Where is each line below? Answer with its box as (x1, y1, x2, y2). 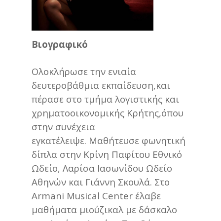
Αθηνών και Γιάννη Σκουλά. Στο (32, 175, 170, 188)
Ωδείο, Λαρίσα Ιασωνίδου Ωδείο (32, 161, 172, 174)
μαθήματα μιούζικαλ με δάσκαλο (32, 203, 177, 216)
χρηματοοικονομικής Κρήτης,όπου (32, 106, 184, 119)
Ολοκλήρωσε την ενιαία (32, 65, 136, 77)
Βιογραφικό (32, 37, 88, 50)
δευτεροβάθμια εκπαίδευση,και (32, 78, 170, 91)
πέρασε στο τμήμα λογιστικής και (32, 92, 179, 105)
